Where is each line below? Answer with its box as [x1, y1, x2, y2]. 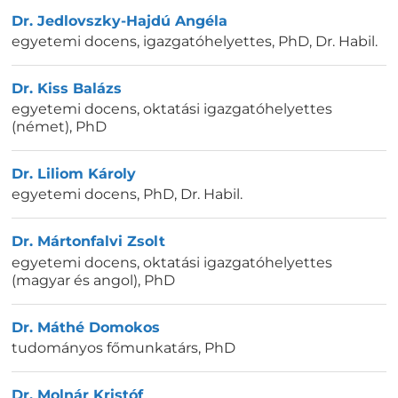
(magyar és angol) [12, 271, 138, 289]
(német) [12, 118, 69, 136]
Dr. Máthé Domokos [12, 318, 160, 336]
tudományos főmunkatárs [12, 338, 198, 356]
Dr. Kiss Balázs [12, 80, 122, 98]
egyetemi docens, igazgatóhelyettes [12, 33, 272, 51]
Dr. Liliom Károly [12, 165, 136, 183]
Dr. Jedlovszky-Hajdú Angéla [12, 12, 227, 29]
